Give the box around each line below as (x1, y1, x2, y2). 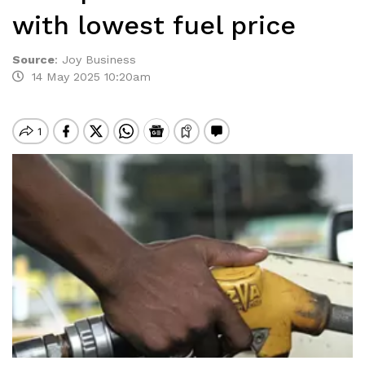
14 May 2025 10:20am (24, 70, 151, 83)
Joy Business (62, 53, 136, 66)
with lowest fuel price (12, 10, 296, 41)
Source (12, 53, 55, 66)
